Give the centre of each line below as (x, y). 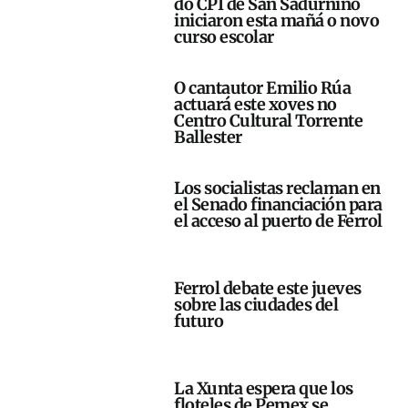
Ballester (208, 138)
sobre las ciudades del (256, 305)
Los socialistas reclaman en (277, 189)
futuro (199, 321)
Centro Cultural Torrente (269, 121)
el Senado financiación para (278, 205)
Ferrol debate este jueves (268, 289)
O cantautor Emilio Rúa (263, 88)
